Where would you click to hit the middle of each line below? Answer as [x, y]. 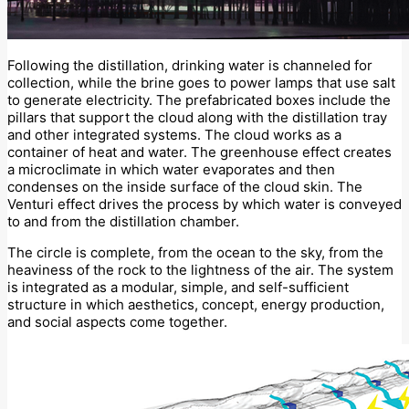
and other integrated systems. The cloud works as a [174, 135]
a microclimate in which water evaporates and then [171, 170]
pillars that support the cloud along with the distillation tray [197, 118]
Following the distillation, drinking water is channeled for [190, 66]
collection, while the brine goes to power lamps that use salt [201, 83]
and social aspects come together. [117, 322]
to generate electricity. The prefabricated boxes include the [199, 100]
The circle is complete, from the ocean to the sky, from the [195, 253]
